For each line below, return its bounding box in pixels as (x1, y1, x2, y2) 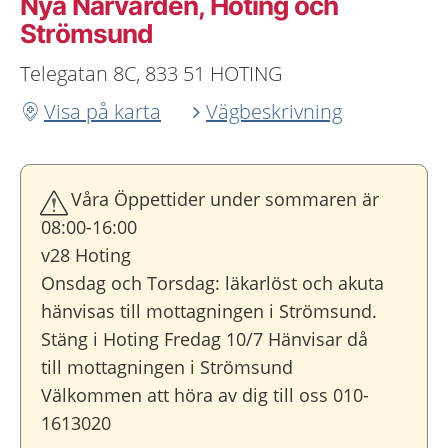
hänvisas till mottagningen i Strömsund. (41, 299, 377, 323)
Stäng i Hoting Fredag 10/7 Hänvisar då (41, 327, 368, 351)
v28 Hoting (41, 243, 131, 267)
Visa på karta (44, 98, 161, 125)
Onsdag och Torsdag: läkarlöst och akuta (41, 271, 384, 295)
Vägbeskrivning (206, 98, 342, 125)
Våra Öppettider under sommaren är (71, 187, 379, 211)
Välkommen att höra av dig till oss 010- (41, 383, 369, 407)
